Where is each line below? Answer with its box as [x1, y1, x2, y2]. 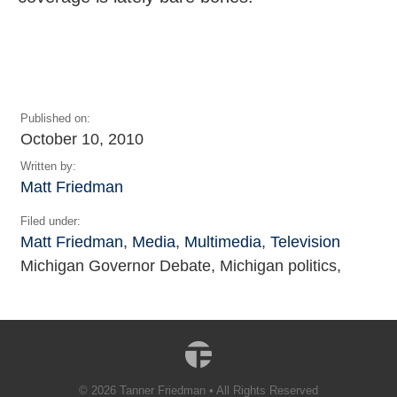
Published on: [20, 112, 90, 125]
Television [270, 232, 340, 251]
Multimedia [184, 232, 261, 251]
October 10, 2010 [20, 129, 144, 148]
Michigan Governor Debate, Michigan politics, [20, 256, 341, 275]
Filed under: [20, 214, 81, 228]
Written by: [20, 160, 76, 173]
